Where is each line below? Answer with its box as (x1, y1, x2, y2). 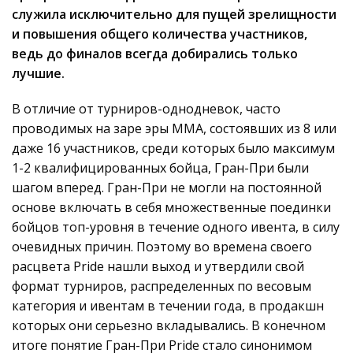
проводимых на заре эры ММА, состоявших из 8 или (12, 120, 336, 138)
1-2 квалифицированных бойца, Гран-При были (12, 159, 309, 177)
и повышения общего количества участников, (12, 25, 307, 43)
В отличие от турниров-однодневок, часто (12, 100, 281, 118)
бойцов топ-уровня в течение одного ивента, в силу (12, 218, 340, 236)
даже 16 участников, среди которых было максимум (12, 139, 335, 158)
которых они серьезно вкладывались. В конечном (12, 317, 325, 335)
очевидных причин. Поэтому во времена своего (12, 238, 312, 256)
